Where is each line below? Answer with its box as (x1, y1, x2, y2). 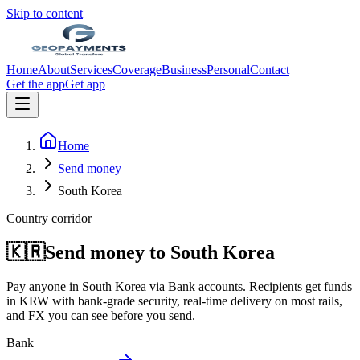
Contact (250, 63, 289, 76)
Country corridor (6, 211, 92, 225)
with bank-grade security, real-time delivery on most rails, (49, 293, 342, 308)
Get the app (6, 77, 65, 91)
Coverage (112, 63, 162, 76)
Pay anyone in (6, 279, 82, 293)
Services (70, 63, 112, 76)
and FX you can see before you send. (6, 308, 195, 322)
